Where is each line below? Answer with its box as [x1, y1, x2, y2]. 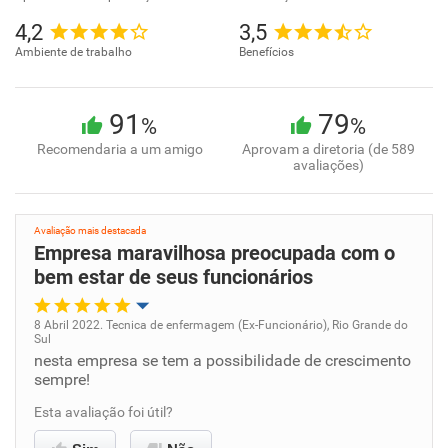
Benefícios [239, 45, 294, 59]
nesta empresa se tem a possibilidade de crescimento [34, 351, 411, 370]
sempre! [34, 370, 90, 389]
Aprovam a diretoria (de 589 [242, 141, 415, 157]
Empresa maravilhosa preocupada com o [34, 241, 395, 265]
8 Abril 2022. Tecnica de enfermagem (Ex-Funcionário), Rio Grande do [34, 318, 408, 332]
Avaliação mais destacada [34, 225, 146, 236]
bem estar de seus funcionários [34, 265, 313, 289]
